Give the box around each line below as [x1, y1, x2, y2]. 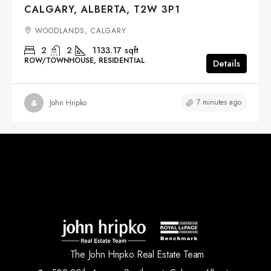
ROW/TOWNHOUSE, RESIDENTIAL [24, 55, 145, 67]
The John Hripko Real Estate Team [70, 247, 204, 262]
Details [213, 57, 240, 71]
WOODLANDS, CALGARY [35, 25, 126, 37]
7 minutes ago [197, 97, 241, 108]
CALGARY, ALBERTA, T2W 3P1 [24, 2, 180, 17]
